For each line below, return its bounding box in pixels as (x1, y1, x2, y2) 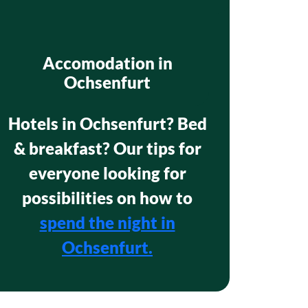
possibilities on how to (22, 188, 192, 208)
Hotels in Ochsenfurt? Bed (8, 113, 207, 133)
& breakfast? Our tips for (13, 138, 201, 158)
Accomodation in (42, 53, 173, 73)
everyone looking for (28, 163, 186, 183)
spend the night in (39, 212, 175, 232)
